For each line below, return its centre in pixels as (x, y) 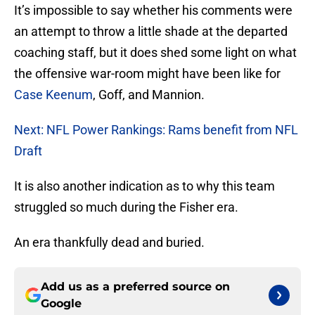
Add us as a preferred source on (135, 287)
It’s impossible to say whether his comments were (153, 11)
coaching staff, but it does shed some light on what (155, 53)
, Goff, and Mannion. (149, 95)
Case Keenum (53, 95)
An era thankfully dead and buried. (109, 243)
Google (61, 304)
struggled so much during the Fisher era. (126, 207)
